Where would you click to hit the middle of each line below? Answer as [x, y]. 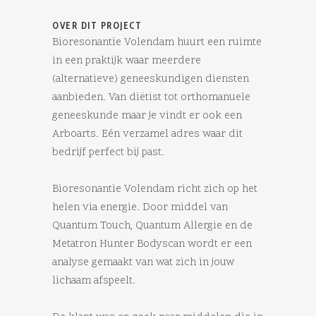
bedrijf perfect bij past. [108, 153]
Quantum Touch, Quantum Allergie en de [152, 226]
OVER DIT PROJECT [97, 26]
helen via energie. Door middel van [140, 208]
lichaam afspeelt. [94, 281]
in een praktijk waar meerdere [127, 61]
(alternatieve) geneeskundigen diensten [151, 80]
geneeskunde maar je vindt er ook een [147, 116]
